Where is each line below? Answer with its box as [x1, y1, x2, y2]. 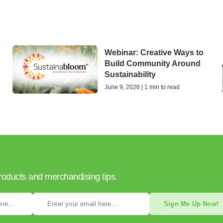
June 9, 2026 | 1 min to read [105, 84, 180, 91]
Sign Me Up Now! [164, 200, 219, 208]
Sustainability [105, 70, 156, 79]
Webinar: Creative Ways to [105, 48, 204, 57]
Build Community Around [105, 59, 201, 68]
